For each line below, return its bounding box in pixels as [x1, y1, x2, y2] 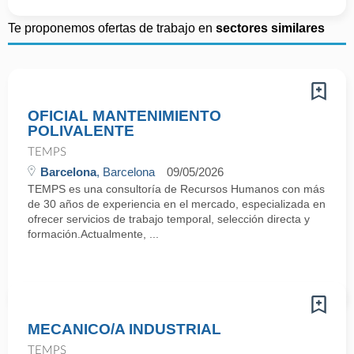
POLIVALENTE [28, 122, 134, 139]
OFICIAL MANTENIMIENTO [28, 107, 221, 124]
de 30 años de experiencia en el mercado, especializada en [28, 198, 326, 210]
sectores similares [216, 21, 325, 35]
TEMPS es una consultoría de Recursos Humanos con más [28, 183, 325, 195]
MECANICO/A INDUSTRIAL [28, 321, 221, 337]
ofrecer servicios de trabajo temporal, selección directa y [28, 213, 310, 225]
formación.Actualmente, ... [28, 228, 159, 240]
